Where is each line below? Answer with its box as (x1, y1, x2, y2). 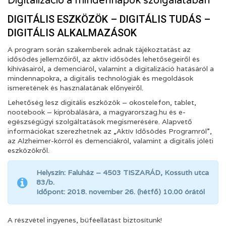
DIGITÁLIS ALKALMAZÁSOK (8, 27, 137, 39)
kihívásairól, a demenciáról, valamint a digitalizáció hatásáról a (8, 64, 214, 73)
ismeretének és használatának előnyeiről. (8, 83, 143, 92)
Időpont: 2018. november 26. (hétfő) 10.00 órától (36, 187, 205, 196)
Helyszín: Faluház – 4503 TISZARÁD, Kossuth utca (36, 168, 209, 177)
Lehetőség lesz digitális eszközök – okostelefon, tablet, (8, 98, 196, 107)
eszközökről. (8, 146, 49, 155)
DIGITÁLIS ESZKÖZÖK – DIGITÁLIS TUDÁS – (8, 13, 210, 25)
